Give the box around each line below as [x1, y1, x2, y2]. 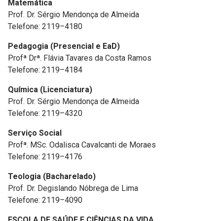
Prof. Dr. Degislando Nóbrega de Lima [8, 184, 138, 193]
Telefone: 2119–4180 [8, 22, 82, 31]
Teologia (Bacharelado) [8, 172, 96, 181]
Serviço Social [8, 128, 62, 138]
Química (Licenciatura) [8, 85, 92, 94]
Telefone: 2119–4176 [8, 152, 82, 161]
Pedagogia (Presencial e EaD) [8, 41, 120, 51]
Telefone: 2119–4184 [8, 65, 82, 74]
